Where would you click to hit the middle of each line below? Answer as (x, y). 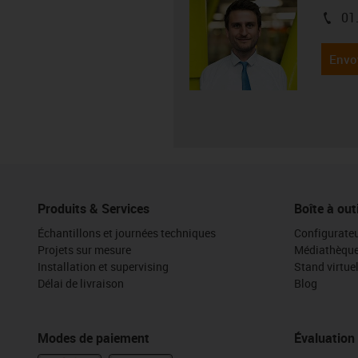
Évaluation (324, 338)
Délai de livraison (81, 283)
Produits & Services (93, 208)
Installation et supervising (103, 266)
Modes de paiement (93, 338)
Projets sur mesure (84, 249)
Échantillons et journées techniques (127, 233)
